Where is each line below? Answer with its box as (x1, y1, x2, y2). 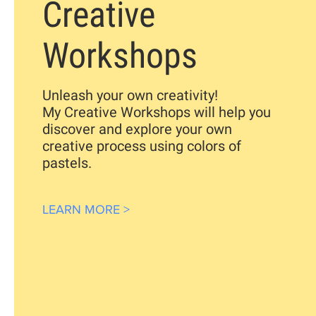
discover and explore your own (42, 121, 232, 138)
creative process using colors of (42, 138, 241, 154)
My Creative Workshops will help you (42, 104, 271, 121)
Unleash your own (42, 87, 157, 104)
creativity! (157, 87, 218, 104)
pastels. (42, 154, 92, 171)
